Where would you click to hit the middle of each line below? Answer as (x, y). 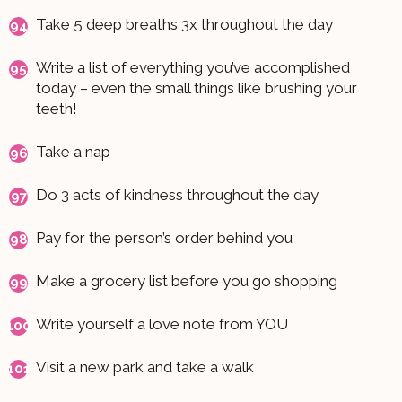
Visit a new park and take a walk (145, 367)
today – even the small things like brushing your (197, 87)
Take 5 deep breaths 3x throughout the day (184, 24)
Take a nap (73, 151)
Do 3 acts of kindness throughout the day (177, 194)
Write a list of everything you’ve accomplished (193, 67)
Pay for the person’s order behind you (164, 237)
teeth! (57, 108)
